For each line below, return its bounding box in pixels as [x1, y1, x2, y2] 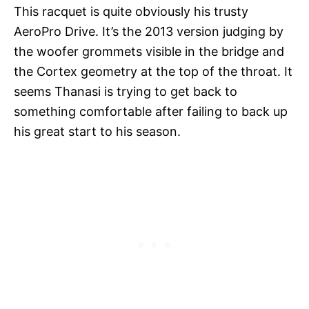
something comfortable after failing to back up [14, 104, 288, 119]
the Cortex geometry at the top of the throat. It [14, 64, 292, 79]
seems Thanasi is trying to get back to [14, 84, 237, 99]
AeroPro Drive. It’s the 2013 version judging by [14, 24, 283, 39]
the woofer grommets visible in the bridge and [14, 44, 284, 59]
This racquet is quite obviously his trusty [14, 4, 248, 19]
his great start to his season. [14, 124, 184, 139]
